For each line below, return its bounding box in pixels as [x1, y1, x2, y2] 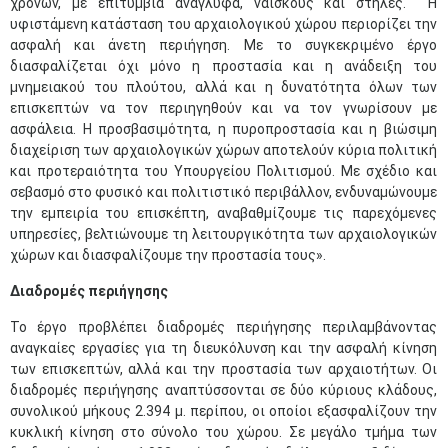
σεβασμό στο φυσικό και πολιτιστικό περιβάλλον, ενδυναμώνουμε [10, 184, 437, 200]
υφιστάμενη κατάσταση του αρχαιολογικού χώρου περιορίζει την [10, 16, 437, 32]
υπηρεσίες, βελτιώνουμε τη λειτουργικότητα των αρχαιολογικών [10, 226, 437, 242]
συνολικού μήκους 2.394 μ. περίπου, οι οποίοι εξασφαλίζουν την [10, 403, 437, 419]
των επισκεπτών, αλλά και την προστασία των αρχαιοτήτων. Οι [10, 361, 437, 377]
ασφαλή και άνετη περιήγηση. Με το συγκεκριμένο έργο [10, 37, 437, 53]
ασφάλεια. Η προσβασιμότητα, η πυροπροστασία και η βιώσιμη [10, 121, 437, 137]
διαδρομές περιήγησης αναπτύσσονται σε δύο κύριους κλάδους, [10, 382, 437, 398]
